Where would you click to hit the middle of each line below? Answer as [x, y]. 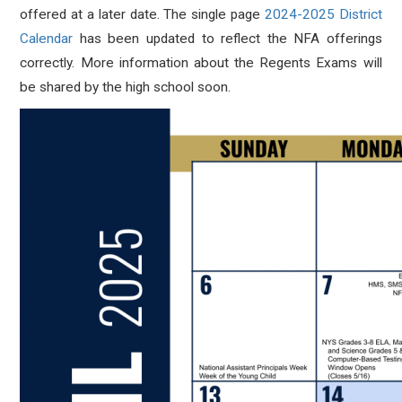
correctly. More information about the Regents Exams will [201, 63]
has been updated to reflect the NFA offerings [227, 39]
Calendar [47, 39]
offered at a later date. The [104, 14]
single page [228, 14]
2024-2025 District [323, 14]
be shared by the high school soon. [126, 87]
